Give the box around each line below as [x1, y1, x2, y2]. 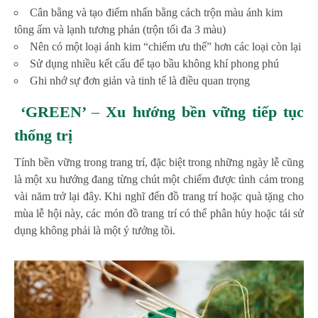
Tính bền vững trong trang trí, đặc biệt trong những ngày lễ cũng [14, 156, 304, 169]
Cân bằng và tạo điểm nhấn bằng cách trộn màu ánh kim [30, 6, 283, 19]
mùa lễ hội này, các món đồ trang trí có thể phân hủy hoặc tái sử [14, 207, 304, 220]
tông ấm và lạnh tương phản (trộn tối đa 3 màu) [14, 23, 226, 36]
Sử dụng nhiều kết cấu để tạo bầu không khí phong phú [30, 57, 279, 70]
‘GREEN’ [14, 103, 92, 121]
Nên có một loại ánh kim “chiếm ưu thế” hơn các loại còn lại [30, 40, 304, 53]
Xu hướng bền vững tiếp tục [106, 103, 304, 121]
